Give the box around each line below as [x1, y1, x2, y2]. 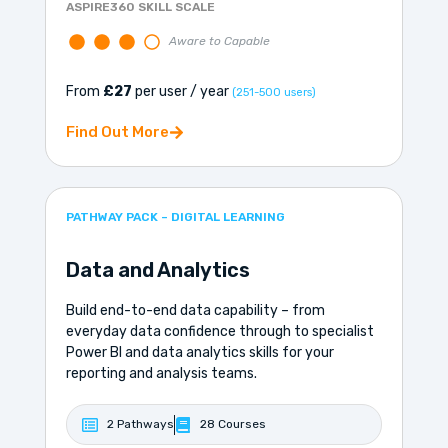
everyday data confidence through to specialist [65, 323, 374, 341]
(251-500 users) [231, 86, 316, 100]
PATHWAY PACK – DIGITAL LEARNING [65, 210, 285, 225]
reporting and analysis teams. [65, 365, 257, 383]
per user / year [131, 83, 232, 101]
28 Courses [199, 417, 266, 432]
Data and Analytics [65, 258, 250, 283]
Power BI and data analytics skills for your [65, 344, 334, 362]
